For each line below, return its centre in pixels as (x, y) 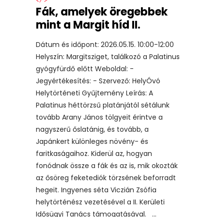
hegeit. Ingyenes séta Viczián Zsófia (96, 190)
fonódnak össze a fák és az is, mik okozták (107, 166)
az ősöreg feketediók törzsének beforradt (106, 178)
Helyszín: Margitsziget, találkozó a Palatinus (108, 57)
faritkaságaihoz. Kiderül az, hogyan (94, 154)
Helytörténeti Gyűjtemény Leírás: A (94, 93)
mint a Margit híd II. (88, 25)
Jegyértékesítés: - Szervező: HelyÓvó (98, 81)
